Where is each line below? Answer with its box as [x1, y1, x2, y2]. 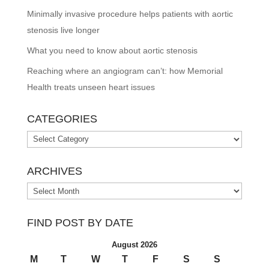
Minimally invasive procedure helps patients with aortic [26, 9, 233, 19]
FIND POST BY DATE [26, 217, 133, 229]
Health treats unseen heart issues [26, 82, 155, 92]
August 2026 [111, 240, 157, 250]
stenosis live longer [26, 25, 100, 35]
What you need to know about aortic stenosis [26, 46, 198, 56]
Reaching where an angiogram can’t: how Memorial [26, 66, 223, 76]
